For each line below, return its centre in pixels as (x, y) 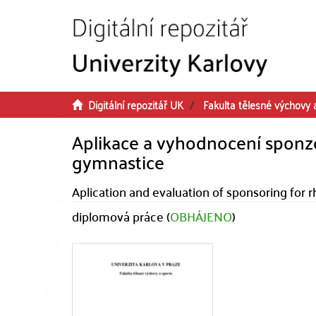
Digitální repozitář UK (136, 104)
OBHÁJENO (201, 216)
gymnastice (118, 162)
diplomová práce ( (121, 216)
